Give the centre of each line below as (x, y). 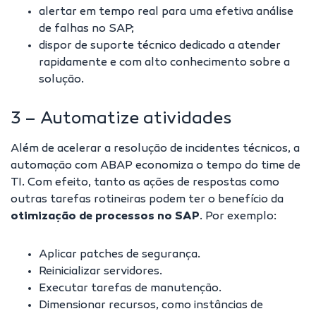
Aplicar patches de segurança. (120, 255)
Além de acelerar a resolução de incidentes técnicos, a (155, 149)
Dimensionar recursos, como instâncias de (151, 306)
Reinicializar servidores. (101, 272)
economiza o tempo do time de (217, 166)
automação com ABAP (72, 166)
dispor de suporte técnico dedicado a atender (160, 46)
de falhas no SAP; (86, 29)
